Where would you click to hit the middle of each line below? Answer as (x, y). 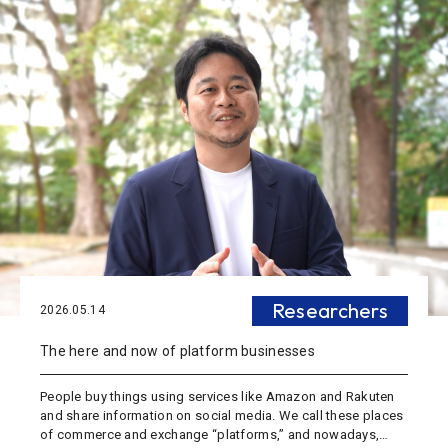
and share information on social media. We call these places (222, 416)
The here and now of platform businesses (177, 351)
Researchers (329, 311)
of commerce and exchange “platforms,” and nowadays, (210, 435)
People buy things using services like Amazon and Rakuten (217, 397)
